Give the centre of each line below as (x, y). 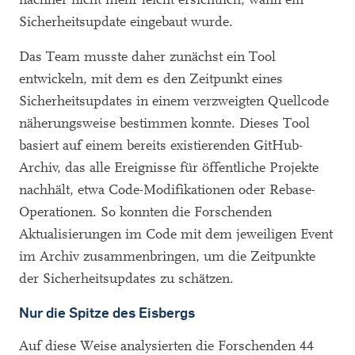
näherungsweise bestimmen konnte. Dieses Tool (164, 123)
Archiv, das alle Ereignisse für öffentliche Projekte (169, 167)
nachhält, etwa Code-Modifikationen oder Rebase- (167, 189)
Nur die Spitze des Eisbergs (107, 312)
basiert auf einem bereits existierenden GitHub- (161, 145)
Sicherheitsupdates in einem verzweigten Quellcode (174, 101)
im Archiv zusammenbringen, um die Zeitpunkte (167, 256)
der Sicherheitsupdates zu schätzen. (126, 278)
